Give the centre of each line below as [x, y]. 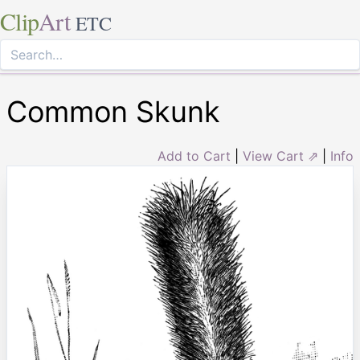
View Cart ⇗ [280, 156]
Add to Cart [194, 156]
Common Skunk [113, 112]
